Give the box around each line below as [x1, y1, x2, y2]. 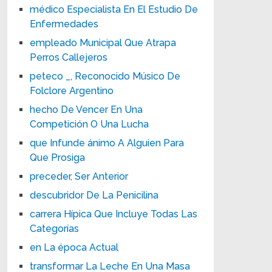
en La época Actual [30, 241, 119, 253]
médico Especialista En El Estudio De [30, 3, 199, 15]
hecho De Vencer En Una [30, 103, 143, 115]
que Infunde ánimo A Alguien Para [30, 137, 185, 149]
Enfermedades [30, 18, 99, 30]
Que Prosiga [30, 151, 86, 163]
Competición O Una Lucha [30, 118, 149, 130]
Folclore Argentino [30, 84, 114, 97]
